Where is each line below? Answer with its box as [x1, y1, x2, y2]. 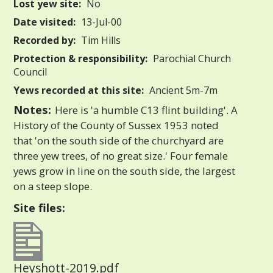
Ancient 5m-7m [147, 83, 218, 97]
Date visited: [13, 15, 76, 29]
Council [13, 65, 48, 79]
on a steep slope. [13, 179, 93, 193]
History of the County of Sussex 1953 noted [13, 118, 219, 132]
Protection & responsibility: [13, 51, 148, 65]
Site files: [13, 199, 66, 215]
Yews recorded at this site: [13, 83, 144, 97]
